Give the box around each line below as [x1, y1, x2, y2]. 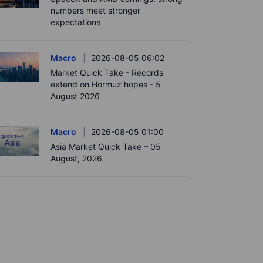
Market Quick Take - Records [50, 68, 163, 77]
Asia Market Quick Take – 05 [50, 141, 161, 151]
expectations [50, 17, 100, 27]
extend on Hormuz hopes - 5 [50, 79, 161, 89]
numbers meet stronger [50, 5, 140, 15]
